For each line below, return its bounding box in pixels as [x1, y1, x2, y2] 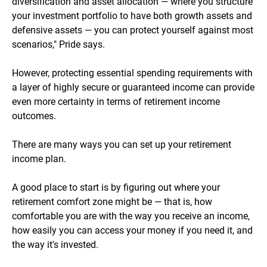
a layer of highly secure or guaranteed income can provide [12, 82, 254, 94]
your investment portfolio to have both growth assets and [12, 10, 252, 22]
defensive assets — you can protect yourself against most [12, 24, 253, 36]
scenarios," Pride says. [12, 39, 105, 51]
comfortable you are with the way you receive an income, [12, 210, 250, 222]
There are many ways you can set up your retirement [12, 139, 231, 151]
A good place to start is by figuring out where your [12, 182, 220, 194]
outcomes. [12, 110, 56, 122]
